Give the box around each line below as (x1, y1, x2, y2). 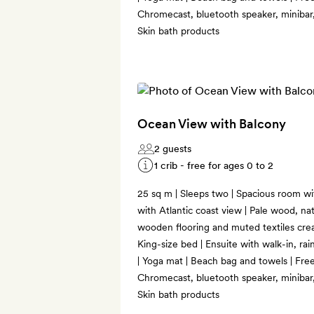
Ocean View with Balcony (137, 116, 286, 131)
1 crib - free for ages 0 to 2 (154, 159, 273, 171)
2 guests (154, 142, 191, 154)
